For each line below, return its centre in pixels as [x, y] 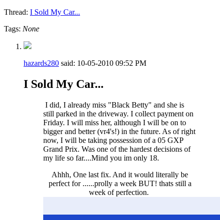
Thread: [17, 12]
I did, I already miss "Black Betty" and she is [114, 105]
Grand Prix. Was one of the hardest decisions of [117, 149]
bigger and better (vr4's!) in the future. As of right [119, 131]
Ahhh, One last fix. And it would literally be [120, 174]
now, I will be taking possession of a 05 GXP [113, 140]
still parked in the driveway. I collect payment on [118, 113]
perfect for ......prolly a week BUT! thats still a [120, 183]
